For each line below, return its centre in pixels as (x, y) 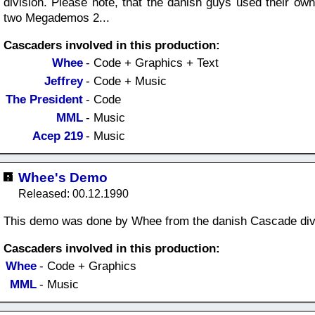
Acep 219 (58, 136)
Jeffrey (64, 81)
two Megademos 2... (57, 18)
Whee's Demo (63, 178)
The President (44, 99)
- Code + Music (126, 81)
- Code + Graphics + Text (152, 63)
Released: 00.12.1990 (73, 194)
